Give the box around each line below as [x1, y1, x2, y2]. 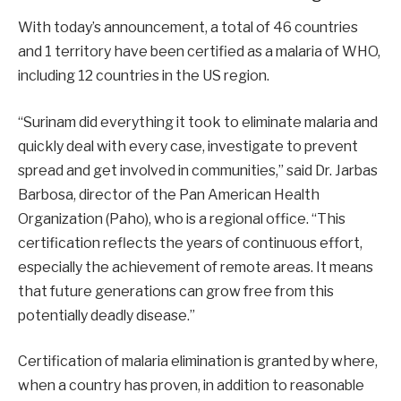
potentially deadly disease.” [18, 306, 195, 324]
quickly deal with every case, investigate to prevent [18, 137, 358, 155]
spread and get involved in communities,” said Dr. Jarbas [18, 161, 378, 179]
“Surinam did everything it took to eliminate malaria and [18, 113, 378, 131]
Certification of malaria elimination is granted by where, [18, 353, 378, 371]
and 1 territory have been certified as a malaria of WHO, [18, 43, 380, 61]
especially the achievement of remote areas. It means [18, 258, 373, 276]
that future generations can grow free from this [18, 282, 334, 300]
